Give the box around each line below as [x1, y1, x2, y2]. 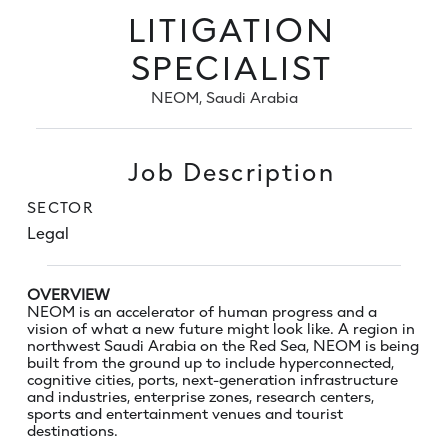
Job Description [128, 158, 335, 187]
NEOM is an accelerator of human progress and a [27, 302, 377, 320]
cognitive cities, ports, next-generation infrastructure [27, 370, 398, 388]
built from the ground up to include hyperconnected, [27, 353, 394, 371]
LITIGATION [127, 11, 336, 49]
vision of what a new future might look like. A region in [27, 319, 415, 337]
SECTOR [27, 198, 95, 216]
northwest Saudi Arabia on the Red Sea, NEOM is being [27, 336, 419, 354]
